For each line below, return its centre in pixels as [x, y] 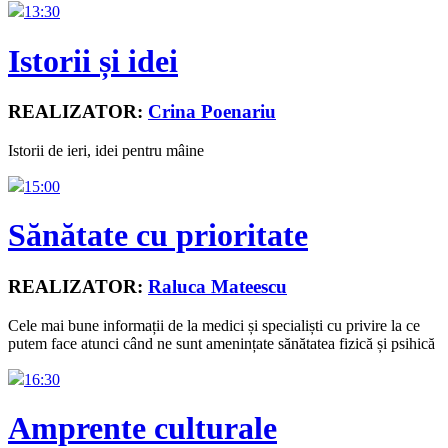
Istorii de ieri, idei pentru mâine [106, 150]
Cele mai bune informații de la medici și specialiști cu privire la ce [214, 325]
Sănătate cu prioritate [158, 235]
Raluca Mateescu [217, 286]
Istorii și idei [93, 60]
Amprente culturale [142, 427]
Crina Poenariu [212, 112]
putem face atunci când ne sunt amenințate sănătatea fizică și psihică [221, 343]
